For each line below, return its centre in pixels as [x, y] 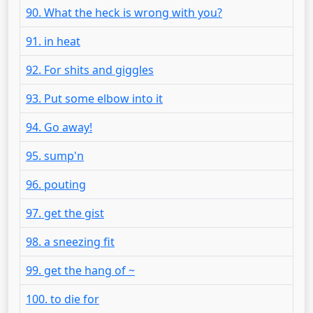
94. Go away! [59, 127]
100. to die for [63, 299]
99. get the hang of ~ [80, 270]
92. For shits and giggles [90, 70]
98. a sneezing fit [70, 242]
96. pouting [56, 184]
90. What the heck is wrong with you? [124, 13]
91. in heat [53, 41]
